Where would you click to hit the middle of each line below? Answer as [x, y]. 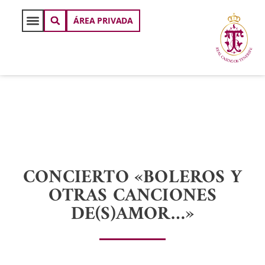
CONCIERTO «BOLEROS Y [132, 178]
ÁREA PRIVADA [103, 20]
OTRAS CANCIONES [132, 196]
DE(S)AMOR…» [132, 215]
